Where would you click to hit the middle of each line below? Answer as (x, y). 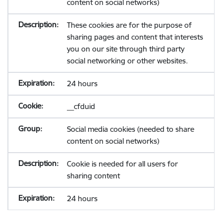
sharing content (93, 176)
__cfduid (81, 106)
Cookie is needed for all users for (122, 164)
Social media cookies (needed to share (130, 129)
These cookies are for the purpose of (129, 25)
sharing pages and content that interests (135, 37)
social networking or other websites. (127, 61)
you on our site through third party (125, 49)
